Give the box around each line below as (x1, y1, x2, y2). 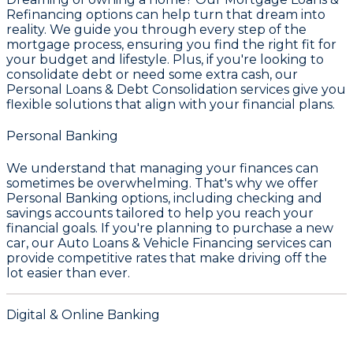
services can (254, 235, 332, 251)
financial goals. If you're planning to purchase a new (6, 220, 333, 236)
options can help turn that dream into (83, 7, 325, 23)
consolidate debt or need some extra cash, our (6, 67, 298, 83)
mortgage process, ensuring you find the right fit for (6, 37, 336, 53)
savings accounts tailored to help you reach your (6, 205, 314, 221)
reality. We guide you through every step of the (6, 22, 307, 38)
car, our (6, 235, 58, 251)
